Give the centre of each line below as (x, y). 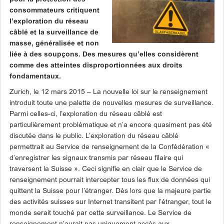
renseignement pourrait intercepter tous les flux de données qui (110, 180)
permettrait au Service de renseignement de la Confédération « (109, 147)
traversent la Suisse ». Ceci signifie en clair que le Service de (106, 169)
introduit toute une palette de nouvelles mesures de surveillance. (111, 103)
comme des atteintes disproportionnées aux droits (96, 66)
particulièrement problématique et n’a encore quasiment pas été (111, 125)
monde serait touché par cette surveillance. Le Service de (100, 213)
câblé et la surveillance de (54, 33)
